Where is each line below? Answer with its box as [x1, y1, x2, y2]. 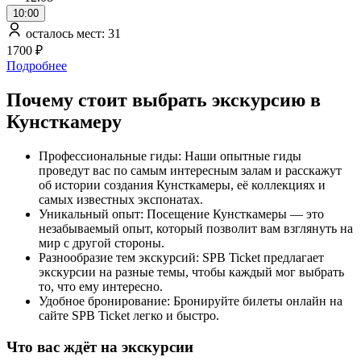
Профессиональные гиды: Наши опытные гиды [39, 149, 301, 164]
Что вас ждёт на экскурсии [6, 338, 193, 355]
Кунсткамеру [6, 111, 127, 133]
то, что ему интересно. [39, 280, 163, 294]
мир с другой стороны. [39, 236, 164, 251]
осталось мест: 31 [23, 27, 121, 41]
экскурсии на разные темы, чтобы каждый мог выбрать [39, 265, 344, 280]
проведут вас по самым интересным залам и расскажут [39, 164, 342, 178]
